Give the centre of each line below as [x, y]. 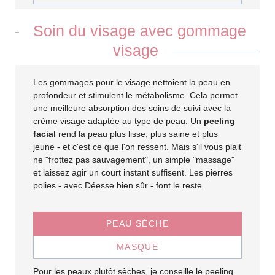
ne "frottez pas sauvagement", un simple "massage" [134, 159]
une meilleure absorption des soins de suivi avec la [132, 108]
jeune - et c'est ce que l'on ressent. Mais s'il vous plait [137, 146]
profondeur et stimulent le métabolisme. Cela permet [136, 95]
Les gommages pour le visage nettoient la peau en [132, 82]
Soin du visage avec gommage [137, 30]
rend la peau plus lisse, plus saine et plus [137, 134]
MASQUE [137, 247]
